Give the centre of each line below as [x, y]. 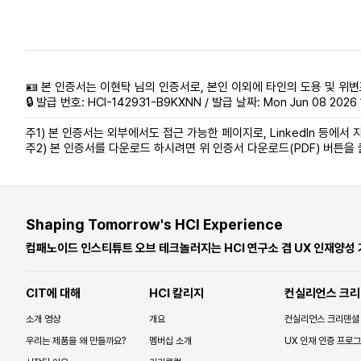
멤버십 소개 [170, 340]
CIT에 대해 [53, 293]
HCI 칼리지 [176, 293]
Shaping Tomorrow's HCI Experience [154, 224]
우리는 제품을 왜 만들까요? [76, 340]
